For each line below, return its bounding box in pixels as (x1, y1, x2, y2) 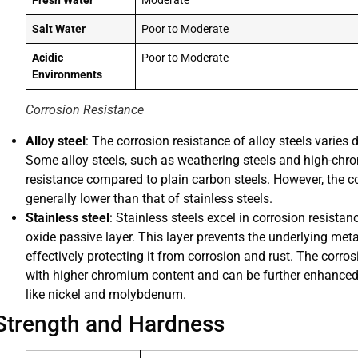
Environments (32, 67, 103, 82)
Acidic (32, 50, 64, 65)
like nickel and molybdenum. (25, 286, 186, 302)
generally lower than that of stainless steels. (25, 190, 272, 206)
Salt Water (32, 22, 86, 36)
